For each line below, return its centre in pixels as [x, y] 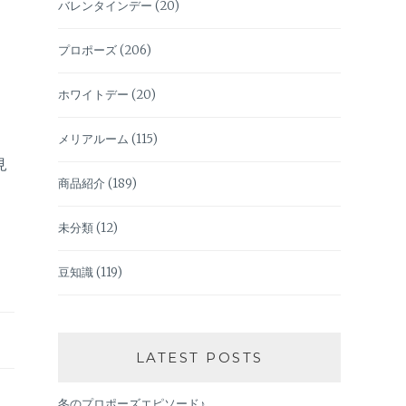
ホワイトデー [93, 94]
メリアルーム [93, 139]
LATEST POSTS [199, 358]
